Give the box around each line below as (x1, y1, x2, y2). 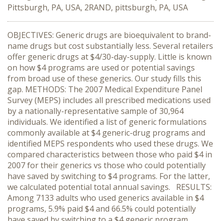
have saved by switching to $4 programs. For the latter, (7, 171, 210, 182)
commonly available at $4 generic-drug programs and (7, 127, 205, 138)
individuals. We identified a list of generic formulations (7, 116, 207, 127)
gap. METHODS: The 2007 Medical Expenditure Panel (7, 84, 202, 95)
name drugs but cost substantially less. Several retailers (7, 40, 213, 51)
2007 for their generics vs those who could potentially (7, 160, 206, 171)
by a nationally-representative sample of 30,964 (7, 106, 184, 116)
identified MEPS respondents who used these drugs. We (7, 138, 213, 149)
